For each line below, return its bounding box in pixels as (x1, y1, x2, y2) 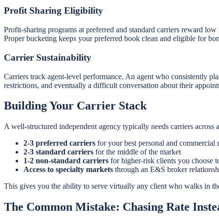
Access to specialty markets (23, 165, 113, 174)
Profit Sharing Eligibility (4, 5, 103, 16)
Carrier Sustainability (4, 52, 91, 63)
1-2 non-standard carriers (23, 156, 109, 165)
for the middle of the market (93, 148, 181, 156)
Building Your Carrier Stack (4, 99, 147, 112)
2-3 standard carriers (23, 148, 93, 156)
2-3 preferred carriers (23, 139, 95, 148)
